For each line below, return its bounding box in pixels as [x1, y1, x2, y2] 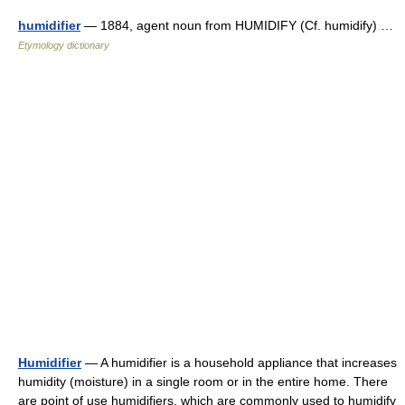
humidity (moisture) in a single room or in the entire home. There [18, 374, 388, 389]
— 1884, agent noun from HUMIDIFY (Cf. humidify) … [80, 18, 400, 33]
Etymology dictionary [18, 40, 109, 51]
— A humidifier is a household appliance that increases [81, 355, 397, 370]
